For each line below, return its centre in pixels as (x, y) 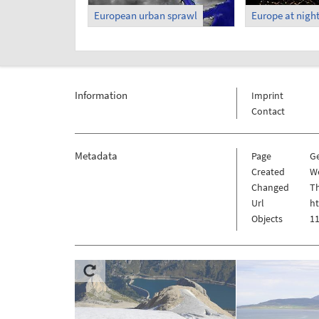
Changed (270, 187)
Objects (267, 218)
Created (268, 171)
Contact (268, 111)
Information (101, 95)
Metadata (96, 155)
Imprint (267, 95)
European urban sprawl (145, 16)
